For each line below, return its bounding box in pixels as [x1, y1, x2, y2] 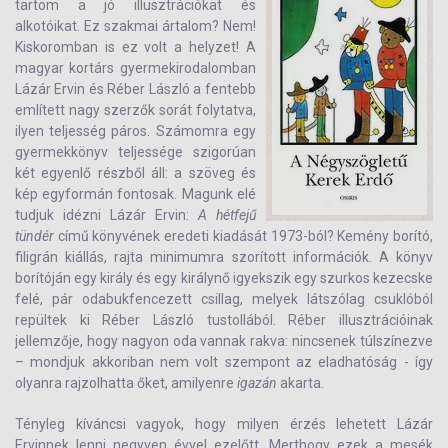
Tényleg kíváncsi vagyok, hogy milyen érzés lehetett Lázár [15, 416, 433, 432]
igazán [237, 375, 280, 391]
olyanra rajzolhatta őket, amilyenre [15, 375, 237, 391]
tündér [15, 228, 58, 244]
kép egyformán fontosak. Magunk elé [15, 186, 256, 202]
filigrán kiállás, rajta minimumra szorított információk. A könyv [15, 249, 433, 265]
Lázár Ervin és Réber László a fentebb [15, 81, 256, 97]
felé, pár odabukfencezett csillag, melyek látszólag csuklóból [15, 291, 433, 307]
